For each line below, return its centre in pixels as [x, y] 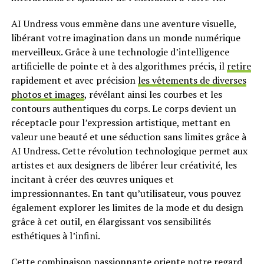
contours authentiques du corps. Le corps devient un [123, 109]
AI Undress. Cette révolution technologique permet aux [129, 151]
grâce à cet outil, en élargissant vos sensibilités [111, 222]
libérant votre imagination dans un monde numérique [126, 38]
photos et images [47, 95]
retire [239, 66]
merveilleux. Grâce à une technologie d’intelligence [120, 52]
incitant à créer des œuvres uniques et [92, 179]
